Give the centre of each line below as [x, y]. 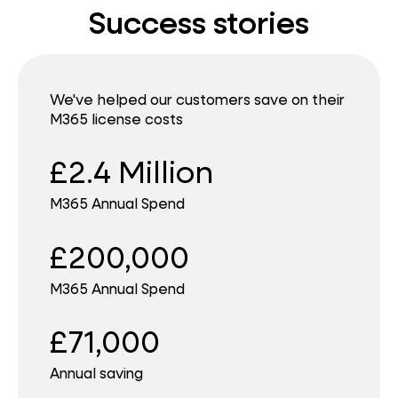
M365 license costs [116, 119]
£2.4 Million [131, 171]
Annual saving [96, 373]
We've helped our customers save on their [197, 99]
